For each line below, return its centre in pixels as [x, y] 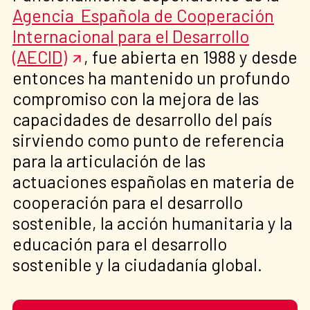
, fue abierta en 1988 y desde [190, 56]
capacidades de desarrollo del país [142, 119]
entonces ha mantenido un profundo [151, 77]
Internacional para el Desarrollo [131, 36]
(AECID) [40, 56]
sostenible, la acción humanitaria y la [153, 222]
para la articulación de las [109, 160]
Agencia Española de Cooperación [143, 15]
